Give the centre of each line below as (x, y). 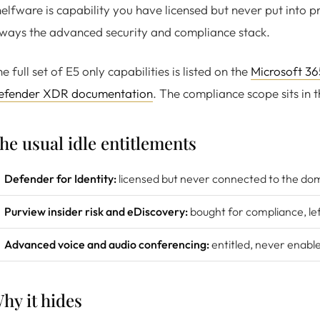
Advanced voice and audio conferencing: (107, 244)
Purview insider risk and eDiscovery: (96, 211)
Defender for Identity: (60, 179)
